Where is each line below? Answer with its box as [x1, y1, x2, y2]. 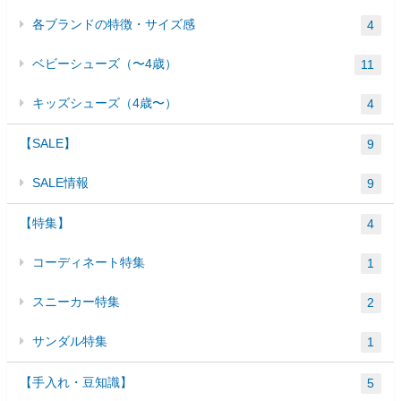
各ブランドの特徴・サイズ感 [32, 18, 196, 31]
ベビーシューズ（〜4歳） [32, 57, 178, 71]
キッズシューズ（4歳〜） [32, 97, 178, 110]
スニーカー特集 [32, 295, 121, 309]
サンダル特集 [32, 335, 108, 348]
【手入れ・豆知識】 [20, 375, 133, 388]
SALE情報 [32, 176, 90, 190]
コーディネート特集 [32, 256, 146, 269]
